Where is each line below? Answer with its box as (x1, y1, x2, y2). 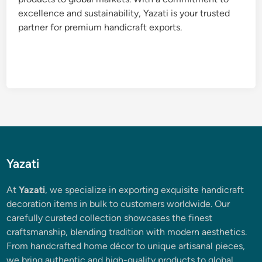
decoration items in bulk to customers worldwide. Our (6, 198, 230, 209)
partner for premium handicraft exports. (18, 22, 182, 33)
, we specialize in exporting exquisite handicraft (45, 184, 244, 195)
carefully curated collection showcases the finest (6, 212, 213, 223)
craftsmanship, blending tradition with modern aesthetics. (6, 226, 247, 237)
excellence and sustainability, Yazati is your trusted (18, 8, 230, 19)
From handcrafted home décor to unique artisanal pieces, (6, 240, 246, 251)
